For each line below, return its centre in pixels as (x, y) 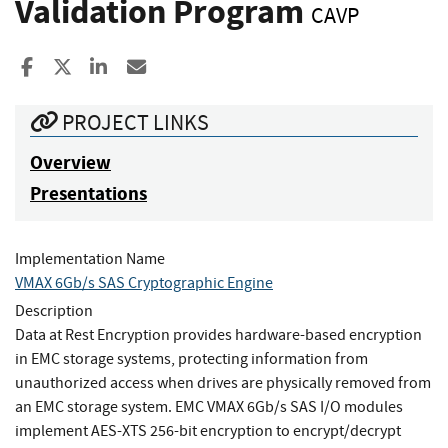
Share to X (111, 67)
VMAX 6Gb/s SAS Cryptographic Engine (144, 282)
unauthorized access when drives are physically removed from (223, 382)
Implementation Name (90, 258)
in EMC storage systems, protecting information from (191, 358)
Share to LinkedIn (178, 67)
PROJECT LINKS (133, 122)
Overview (70, 162)
